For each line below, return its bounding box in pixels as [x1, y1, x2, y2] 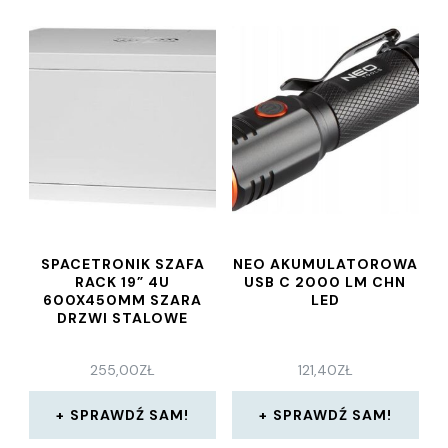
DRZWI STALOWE [57, 309, 189, 327]
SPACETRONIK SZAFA [40, 255, 205, 273]
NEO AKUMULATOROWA [232, 255, 418, 273]
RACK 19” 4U [75, 273, 171, 291]
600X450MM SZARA [43, 291, 203, 309]
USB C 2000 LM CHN [244, 273, 407, 291]
